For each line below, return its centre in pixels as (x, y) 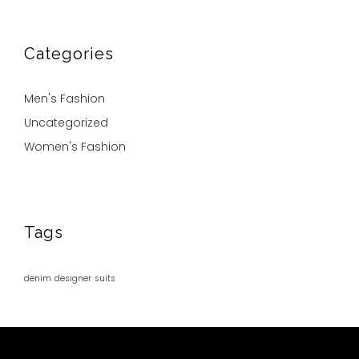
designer (73, 279)
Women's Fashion (75, 147)
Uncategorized (66, 123)
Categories (69, 54)
